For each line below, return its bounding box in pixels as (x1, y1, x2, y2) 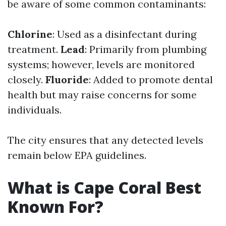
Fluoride (45, 73, 89, 86)
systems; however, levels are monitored (8, 58, 195, 71)
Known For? (8, 196, 103, 217)
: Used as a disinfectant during (52, 28, 196, 40)
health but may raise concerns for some (8, 88, 197, 101)
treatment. (8, 43, 61, 55)
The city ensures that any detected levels (8, 134, 203, 146)
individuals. (8, 103, 62, 116)
